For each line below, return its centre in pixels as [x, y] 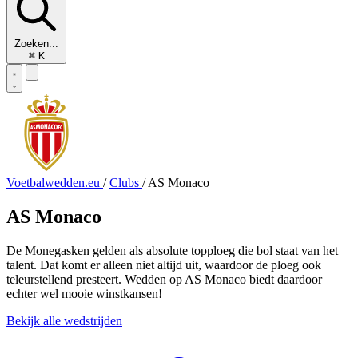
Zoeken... [36, 44]
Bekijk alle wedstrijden [64, 320]
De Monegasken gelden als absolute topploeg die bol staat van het [172, 250]
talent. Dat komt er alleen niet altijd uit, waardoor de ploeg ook [164, 265]
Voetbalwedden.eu [55, 183]
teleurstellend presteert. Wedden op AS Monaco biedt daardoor [164, 279]
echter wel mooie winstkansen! [84, 293]
